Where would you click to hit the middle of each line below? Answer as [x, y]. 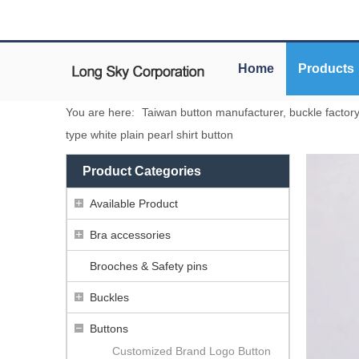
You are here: [100, 112]
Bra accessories [130, 234]
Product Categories [142, 171]
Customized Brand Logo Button [192, 351]
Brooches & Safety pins [149, 266]
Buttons [109, 328]
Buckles [109, 297]
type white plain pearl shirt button [149, 134]
